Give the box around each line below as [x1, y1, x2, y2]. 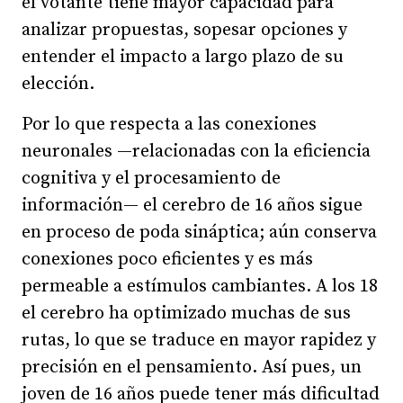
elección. [22, 72, 94, 95]
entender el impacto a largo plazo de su [22, 45, 344, 68]
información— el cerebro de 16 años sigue [22, 193, 363, 217]
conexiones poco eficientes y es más [22, 247, 313, 271]
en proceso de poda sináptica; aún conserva [22, 220, 377, 244]
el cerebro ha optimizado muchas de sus [22, 301, 351, 325]
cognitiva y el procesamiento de [22, 166, 281, 190]
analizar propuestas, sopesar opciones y [22, 18, 347, 41]
